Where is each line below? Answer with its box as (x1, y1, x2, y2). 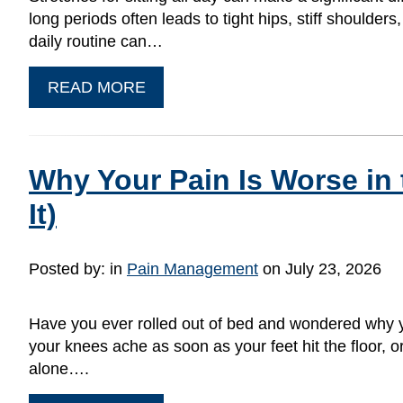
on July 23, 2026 (258, 260, 381, 279)
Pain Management (127, 260, 258, 279)
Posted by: (29, 260, 110, 279)
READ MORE (47, 77, 146, 96)
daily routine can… (29, 31, 163, 50)
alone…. (29, 360, 89, 379)
